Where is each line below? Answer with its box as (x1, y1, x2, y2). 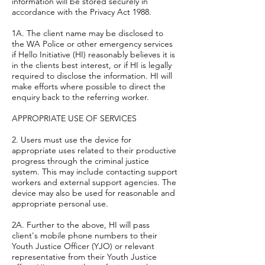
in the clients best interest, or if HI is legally (12, 60, 172, 70)
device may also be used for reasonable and (12, 188, 175, 198)
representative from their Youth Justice (12, 251, 157, 262)
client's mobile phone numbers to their (12, 230, 157, 241)
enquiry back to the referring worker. (12, 92, 149, 102)
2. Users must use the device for (12, 134, 131, 145)
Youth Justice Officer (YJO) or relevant (12, 241, 154, 251)
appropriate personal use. (12, 198, 111, 209)
